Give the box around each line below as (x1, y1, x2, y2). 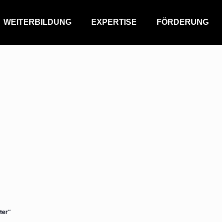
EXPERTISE (91, 18, 137, 26)
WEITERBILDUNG (3, 18, 71, 26)
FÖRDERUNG (157, 18, 209, 26)
